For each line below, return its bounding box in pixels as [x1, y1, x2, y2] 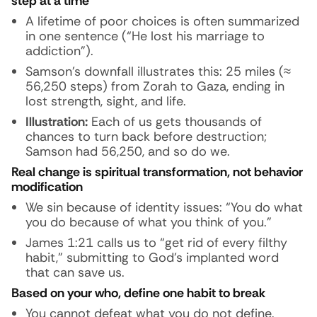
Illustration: [25, 113, 88, 130]
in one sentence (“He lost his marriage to [25, 28, 265, 45]
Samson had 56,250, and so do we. [25, 143, 230, 160]
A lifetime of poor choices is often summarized [25, 13, 299, 30]
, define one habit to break [118, 284, 265, 301]
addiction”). [25, 42, 93, 59]
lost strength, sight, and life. [25, 93, 186, 110]
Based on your [11, 284, 95, 301]
